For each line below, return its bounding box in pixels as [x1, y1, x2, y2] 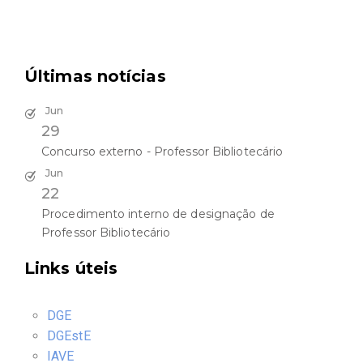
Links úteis [24, 258, 118, 278]
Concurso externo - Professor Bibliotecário [41, 143, 284, 159]
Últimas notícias [24, 66, 166, 86]
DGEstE [47, 327, 91, 344]
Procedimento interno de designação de [41, 206, 275, 221]
